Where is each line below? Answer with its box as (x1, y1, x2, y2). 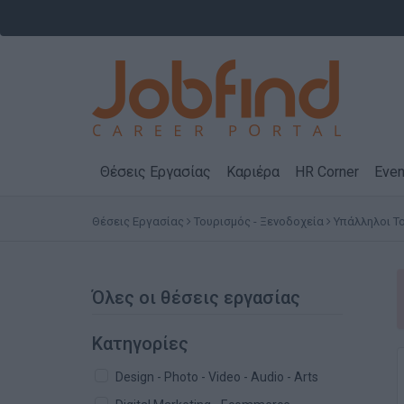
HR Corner (295, 163, 359, 180)
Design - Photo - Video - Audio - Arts (115, 370, 318, 384)
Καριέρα (226, 163, 280, 180)
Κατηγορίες (92, 333, 188, 354)
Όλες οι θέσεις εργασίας (92, 287, 300, 308)
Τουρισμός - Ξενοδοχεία (194, 215, 324, 228)
